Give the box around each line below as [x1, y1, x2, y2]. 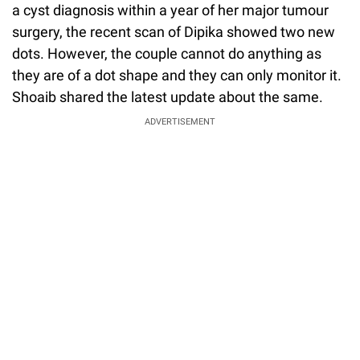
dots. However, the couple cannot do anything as [12, 44, 321, 62]
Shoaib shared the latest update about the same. [12, 88, 323, 105]
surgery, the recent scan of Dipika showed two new [12, 22, 335, 40]
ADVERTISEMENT [145, 116, 215, 127]
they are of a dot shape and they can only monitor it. [12, 66, 342, 84]
